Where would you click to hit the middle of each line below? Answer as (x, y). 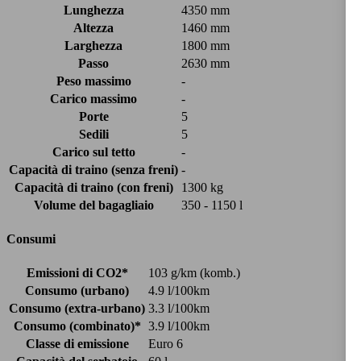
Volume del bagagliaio (93, 205)
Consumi (31, 239)
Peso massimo (93, 81)
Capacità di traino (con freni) (93, 187)
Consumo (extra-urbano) (77, 309)
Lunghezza (93, 10)
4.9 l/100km (179, 291)
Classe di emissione (77, 344)
